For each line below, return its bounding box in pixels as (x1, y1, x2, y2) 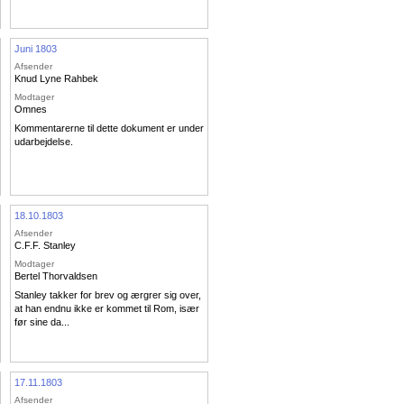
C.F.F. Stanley (14, 240, 76, 252)
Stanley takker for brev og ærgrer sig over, (14, 289, 201, 301)
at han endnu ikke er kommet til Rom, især (14, 303, 199, 315)
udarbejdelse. (14, 136, 73, 148)
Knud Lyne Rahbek (14, 73, 98, 85)
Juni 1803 (14, 42, 57, 54)
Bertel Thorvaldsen (14, 270, 97, 281)
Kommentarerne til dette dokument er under (14, 123, 204, 134)
